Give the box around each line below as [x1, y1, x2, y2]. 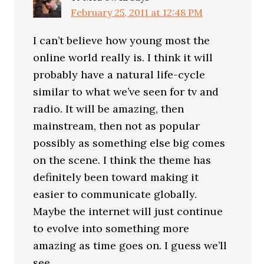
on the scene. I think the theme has [33, 153, 212, 167]
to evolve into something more [33, 221, 190, 235]
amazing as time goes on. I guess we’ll [33, 238, 227, 252]
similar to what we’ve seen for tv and [33, 84, 219, 98]
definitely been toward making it [33, 170, 199, 184]
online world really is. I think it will [33, 50, 213, 64]
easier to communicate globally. [33, 187, 197, 201]
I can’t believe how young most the [33, 33, 210, 47]
